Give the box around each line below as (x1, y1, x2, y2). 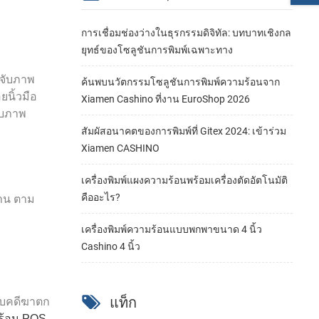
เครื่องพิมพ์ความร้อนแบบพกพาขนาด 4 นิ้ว (80, 224, 262, 236)
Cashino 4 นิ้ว (80, 241, 140, 253)
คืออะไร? (80, 192, 120, 204)
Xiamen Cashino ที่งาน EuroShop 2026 (80, 93, 250, 105)
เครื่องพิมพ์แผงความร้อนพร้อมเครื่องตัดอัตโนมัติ (80, 174, 288, 187)
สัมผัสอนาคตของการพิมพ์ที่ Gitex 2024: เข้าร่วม (80, 125, 286, 137)
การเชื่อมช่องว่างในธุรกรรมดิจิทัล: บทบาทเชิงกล (80, 27, 291, 39)
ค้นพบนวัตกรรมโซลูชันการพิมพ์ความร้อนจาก (80, 76, 280, 88)
